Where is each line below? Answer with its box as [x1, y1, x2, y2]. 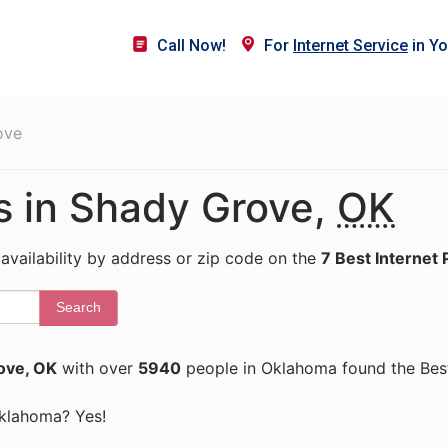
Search [56, 299, 101, 315]
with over [57, 358, 138, 378]
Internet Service [293, 36, 408, 55]
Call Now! [157, 36, 226, 55]
